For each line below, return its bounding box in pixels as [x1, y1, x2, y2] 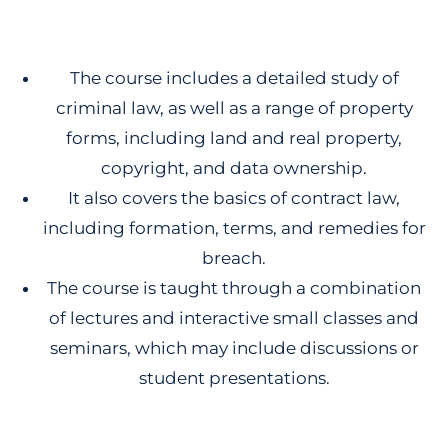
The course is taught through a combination [47, 278, 421, 298]
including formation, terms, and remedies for [42, 218, 426, 238]
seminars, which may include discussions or [49, 338, 419, 358]
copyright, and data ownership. [101, 158, 367, 178]
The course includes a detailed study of [69, 68, 399, 88]
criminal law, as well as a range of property [55, 98, 413, 118]
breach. [202, 248, 266, 268]
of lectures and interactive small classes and [49, 308, 419, 328]
